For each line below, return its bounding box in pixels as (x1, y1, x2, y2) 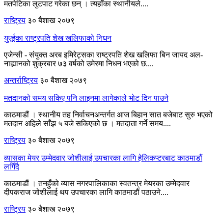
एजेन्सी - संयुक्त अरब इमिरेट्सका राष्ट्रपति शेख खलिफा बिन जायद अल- (4, 50, 203, 59)
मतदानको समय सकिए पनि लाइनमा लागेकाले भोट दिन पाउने (4, 93, 168, 102)
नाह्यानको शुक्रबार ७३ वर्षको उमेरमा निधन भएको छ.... (4, 59, 154, 68)
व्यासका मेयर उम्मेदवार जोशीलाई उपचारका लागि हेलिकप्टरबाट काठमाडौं (4, 153, 202, 162)
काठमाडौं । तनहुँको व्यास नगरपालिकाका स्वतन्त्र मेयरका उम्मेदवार (4, 179, 190, 188)
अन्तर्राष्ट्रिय (4, 76, 38, 84)
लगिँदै (4, 162, 19, 171)
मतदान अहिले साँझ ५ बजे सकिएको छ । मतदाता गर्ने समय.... (4, 119, 171, 128)
